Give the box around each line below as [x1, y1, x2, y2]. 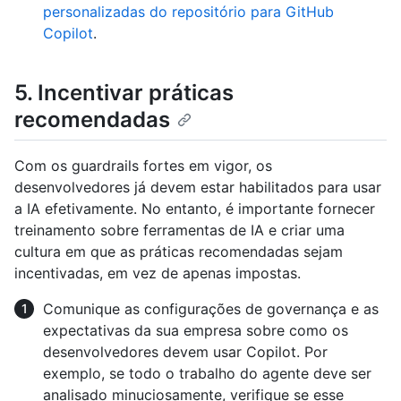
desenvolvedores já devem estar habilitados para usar [14, 177, 381, 196]
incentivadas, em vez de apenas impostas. [14, 263, 301, 282]
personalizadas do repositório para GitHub [43, 2, 334, 21]
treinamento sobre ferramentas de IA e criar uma [14, 220, 345, 239]
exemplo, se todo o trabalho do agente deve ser [43, 363, 371, 382]
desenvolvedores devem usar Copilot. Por [43, 342, 328, 361]
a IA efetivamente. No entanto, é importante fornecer [14, 199, 375, 218]
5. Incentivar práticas [14, 79, 234, 106]
